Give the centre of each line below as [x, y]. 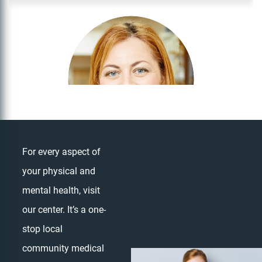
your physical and [59, 171]
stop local [42, 229]
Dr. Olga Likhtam [131, 188]
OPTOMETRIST [131, 201]
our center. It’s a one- [64, 210]
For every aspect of [61, 152]
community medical [63, 248]
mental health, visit [61, 190]
